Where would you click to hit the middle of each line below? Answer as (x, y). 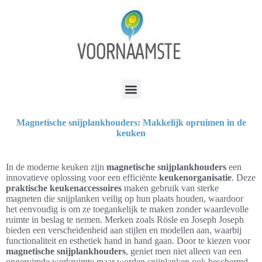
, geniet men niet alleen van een (184, 251)
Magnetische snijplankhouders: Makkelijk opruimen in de (131, 123)
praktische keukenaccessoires (64, 188)
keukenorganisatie (195, 177)
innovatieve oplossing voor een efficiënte (82, 177)
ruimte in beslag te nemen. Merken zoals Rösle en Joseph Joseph (125, 220)
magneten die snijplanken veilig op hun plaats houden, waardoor (125, 199)
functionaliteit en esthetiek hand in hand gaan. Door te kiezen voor (128, 241)
